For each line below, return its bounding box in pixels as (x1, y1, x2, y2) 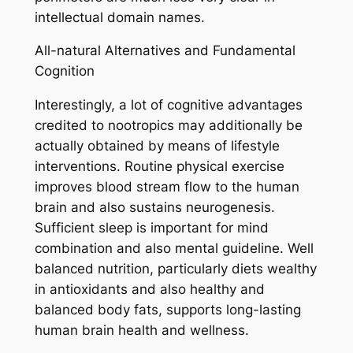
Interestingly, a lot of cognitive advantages (34, 97, 303, 113)
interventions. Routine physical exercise (34, 158, 284, 175)
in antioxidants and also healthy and (34, 281, 265, 298)
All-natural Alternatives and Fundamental (34, 43, 295, 59)
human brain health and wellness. (34, 322, 249, 339)
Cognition (34, 63, 95, 80)
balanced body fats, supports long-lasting (34, 302, 301, 318)
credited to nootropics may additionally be (34, 117, 303, 134)
